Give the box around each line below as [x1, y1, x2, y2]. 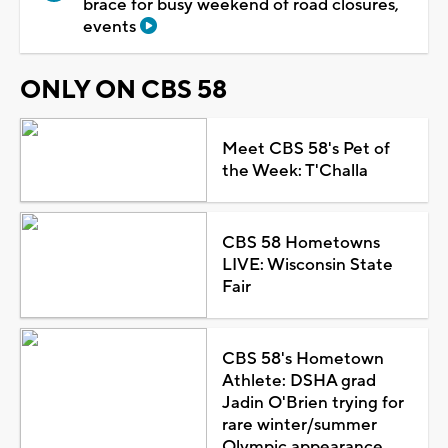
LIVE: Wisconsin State [221, 253, 393, 276]
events [83, 15, 140, 38]
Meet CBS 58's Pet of [221, 137, 390, 160]
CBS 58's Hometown [221, 347, 384, 370]
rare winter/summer [221, 413, 377, 436]
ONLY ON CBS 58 [20, 73, 227, 106]
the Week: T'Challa [221, 159, 368, 182]
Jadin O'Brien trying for [221, 391, 404, 414]
